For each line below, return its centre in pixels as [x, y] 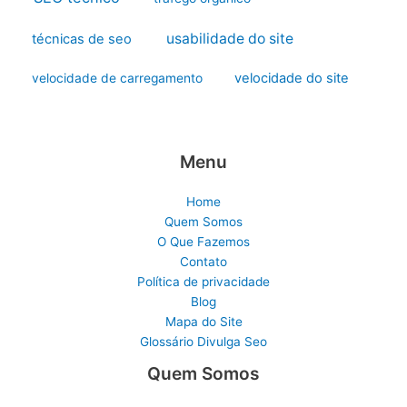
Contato [203, 261]
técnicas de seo [82, 40]
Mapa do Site [203, 321]
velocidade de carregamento [117, 79]
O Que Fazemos [203, 241]
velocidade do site [292, 79]
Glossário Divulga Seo [203, 341]
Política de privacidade [203, 281]
